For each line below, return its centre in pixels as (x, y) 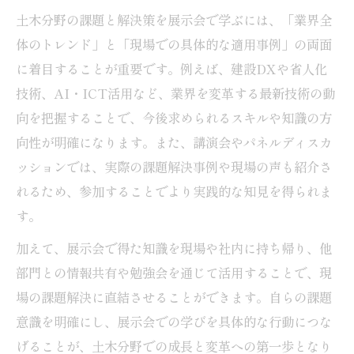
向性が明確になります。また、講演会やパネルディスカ (174, 142)
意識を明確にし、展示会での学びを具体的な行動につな (174, 321)
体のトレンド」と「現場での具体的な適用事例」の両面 (174, 44)
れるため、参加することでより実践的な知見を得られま (174, 191)
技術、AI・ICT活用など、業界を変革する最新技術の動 (175, 93)
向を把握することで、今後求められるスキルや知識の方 (174, 117)
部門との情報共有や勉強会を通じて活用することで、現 (174, 272)
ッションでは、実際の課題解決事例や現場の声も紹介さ (174, 166)
